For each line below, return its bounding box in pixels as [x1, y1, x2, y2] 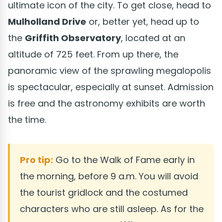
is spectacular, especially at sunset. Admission [8, 80, 214, 93]
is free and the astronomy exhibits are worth [8, 97, 205, 110]
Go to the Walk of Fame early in [53, 153, 195, 166]
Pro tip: [20, 153, 53, 166]
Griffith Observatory [25, 31, 121, 44]
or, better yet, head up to [86, 15, 199, 28]
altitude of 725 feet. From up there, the [8, 48, 178, 60]
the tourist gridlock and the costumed [20, 186, 188, 199]
